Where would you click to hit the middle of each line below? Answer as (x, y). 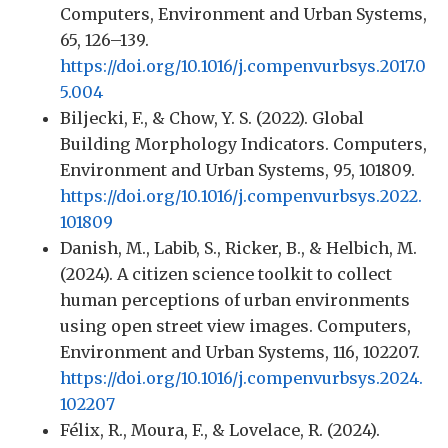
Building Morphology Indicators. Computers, (243, 144)
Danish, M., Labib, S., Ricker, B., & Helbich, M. (238, 248)
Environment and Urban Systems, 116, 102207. (240, 352)
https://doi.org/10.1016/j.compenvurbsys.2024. (241, 378)
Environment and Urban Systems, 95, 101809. (237, 170)
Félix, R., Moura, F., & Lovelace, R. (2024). (220, 430)
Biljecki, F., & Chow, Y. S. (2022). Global (212, 118)
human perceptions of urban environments (235, 300)
